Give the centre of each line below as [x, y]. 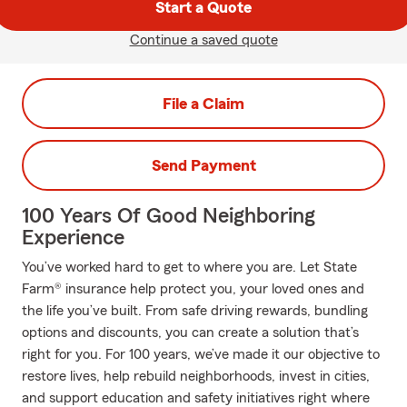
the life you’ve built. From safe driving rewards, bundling [195, 311]
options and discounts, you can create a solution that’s [190, 333]
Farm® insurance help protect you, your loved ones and [193, 289]
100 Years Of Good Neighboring [169, 216]
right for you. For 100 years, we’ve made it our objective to [201, 354]
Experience [73, 238]
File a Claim [203, 104]
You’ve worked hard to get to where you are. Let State [189, 267]
